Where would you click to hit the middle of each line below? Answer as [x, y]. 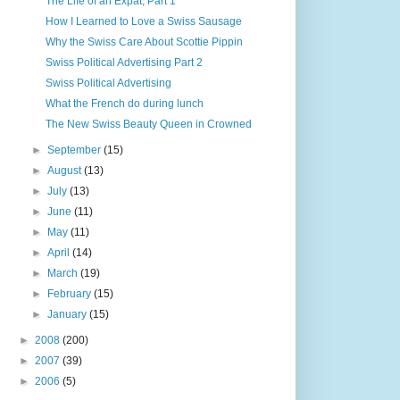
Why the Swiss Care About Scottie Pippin [144, 42]
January [69, 314]
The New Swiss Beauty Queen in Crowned [148, 124]
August [66, 170]
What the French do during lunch [124, 103]
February [71, 293]
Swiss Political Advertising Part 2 [124, 62]
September [76, 150]
